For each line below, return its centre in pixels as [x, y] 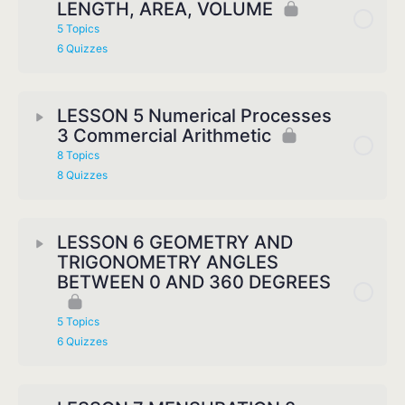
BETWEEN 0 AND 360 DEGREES [194, 283]
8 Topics [78, 155]
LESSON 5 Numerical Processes [194, 116]
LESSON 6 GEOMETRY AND [175, 243]
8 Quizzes [82, 175]
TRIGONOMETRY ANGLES [168, 263]
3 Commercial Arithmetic [164, 136]
